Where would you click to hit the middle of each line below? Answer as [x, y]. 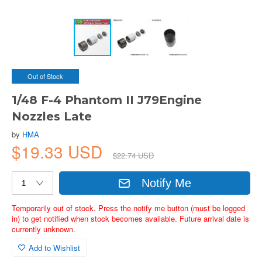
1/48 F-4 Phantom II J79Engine [107, 100]
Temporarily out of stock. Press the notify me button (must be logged [128, 208]
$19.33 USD [59, 151]
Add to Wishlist [54, 248]
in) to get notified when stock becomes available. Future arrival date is [130, 218]
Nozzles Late [52, 116]
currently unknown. [44, 229]
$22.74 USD [133, 155]
